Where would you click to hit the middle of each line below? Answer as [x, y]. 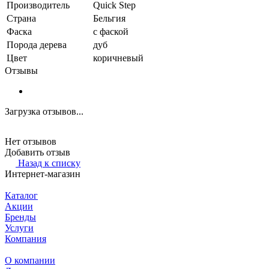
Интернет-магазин [43, 174]
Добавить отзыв [38, 152]
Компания [26, 238]
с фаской [111, 31]
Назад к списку [49, 163]
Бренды [20, 217]
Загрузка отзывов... [44, 111]
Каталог [21, 195]
